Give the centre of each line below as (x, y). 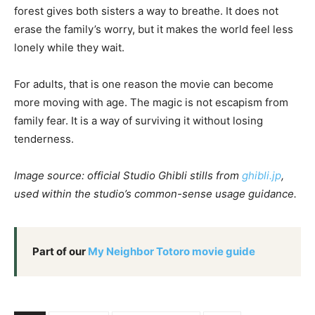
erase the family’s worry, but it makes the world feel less (154, 29)
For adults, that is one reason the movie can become (144, 84)
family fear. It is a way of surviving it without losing (139, 120)
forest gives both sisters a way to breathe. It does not (146, 11)
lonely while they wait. (69, 47)
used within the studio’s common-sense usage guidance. (155, 193)
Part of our (60, 251)
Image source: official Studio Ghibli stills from (128, 175)
